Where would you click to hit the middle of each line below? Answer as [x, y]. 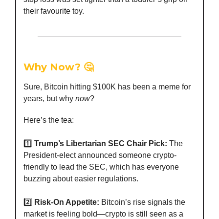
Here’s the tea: [49, 120]
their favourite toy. [54, 11]
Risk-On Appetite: [67, 202]
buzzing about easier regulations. [81, 178]
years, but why [49, 98]
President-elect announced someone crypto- [100, 155]
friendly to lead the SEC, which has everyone [101, 167]
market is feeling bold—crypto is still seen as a [103, 214]
